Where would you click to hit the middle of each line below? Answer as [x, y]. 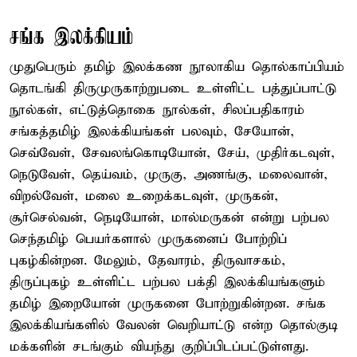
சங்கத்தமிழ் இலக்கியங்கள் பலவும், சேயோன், [152, 131]
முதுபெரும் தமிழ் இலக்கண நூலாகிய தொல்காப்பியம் [177, 67]
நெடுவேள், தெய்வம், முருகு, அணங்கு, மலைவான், [169, 175]
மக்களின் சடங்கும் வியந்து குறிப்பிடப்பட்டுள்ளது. [159, 347]
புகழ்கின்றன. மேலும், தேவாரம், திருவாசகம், [147, 261]
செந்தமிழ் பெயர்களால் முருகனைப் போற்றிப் [148, 239]
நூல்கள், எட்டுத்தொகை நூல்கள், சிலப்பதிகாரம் [157, 110]
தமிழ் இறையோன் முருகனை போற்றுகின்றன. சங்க [168, 304]
